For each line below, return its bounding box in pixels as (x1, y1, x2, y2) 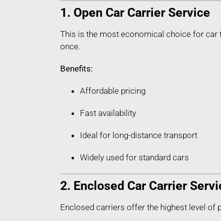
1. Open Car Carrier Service (60, 5, 210, 20)
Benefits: (60, 64, 93, 74)
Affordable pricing (80, 86, 146, 96)
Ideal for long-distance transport (80, 130, 197, 141)
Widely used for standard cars (80, 152, 189, 163)
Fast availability (80, 108, 136, 118)
